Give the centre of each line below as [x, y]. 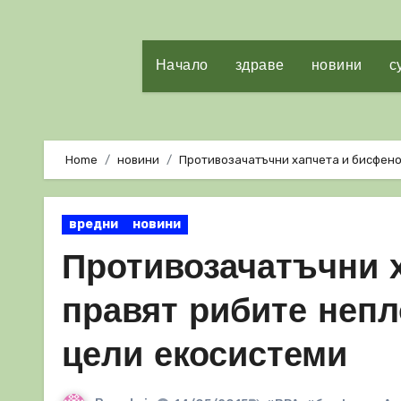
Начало [182, 66]
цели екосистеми [205, 358]
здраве [260, 66]
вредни [94, 224]
